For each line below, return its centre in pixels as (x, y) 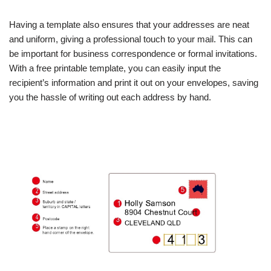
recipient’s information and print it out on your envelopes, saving (134, 83)
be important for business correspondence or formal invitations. (133, 54)
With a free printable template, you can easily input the (115, 68)
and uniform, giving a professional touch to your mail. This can (131, 39)
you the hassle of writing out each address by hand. (110, 97)
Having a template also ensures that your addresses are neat (129, 24)
